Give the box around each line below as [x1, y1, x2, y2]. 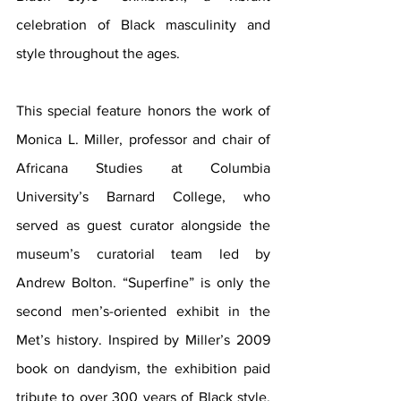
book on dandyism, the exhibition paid [16, 360, 270, 376]
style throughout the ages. [16, 45, 180, 61]
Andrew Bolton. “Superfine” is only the [16, 274, 270, 290]
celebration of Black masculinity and [16, 16, 270, 32]
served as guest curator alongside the [16, 217, 270, 233]
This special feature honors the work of [16, 102, 270, 118]
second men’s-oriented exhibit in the [16, 303, 270, 319]
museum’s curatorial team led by [16, 245, 270, 261]
